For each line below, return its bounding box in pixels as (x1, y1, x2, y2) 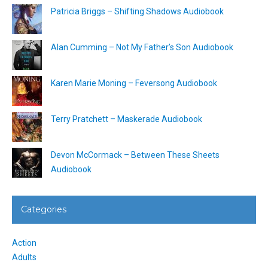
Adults (12, 252, 36, 262)
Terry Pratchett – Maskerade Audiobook (51, 114, 202, 124)
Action (12, 237, 36, 248)
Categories (21, 203, 66, 215)
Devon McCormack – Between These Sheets (51, 150, 220, 160)
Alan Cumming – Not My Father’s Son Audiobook (51, 42, 233, 52)
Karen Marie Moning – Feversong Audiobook (51, 78, 217, 88)
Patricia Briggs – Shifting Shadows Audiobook (51, 6, 224, 16)
